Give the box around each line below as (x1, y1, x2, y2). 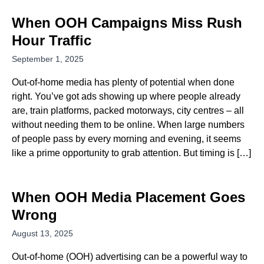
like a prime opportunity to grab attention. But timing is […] (12, 148, 251, 158)
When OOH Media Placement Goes (12, 189, 245, 205)
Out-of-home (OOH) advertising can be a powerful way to (12, 252, 247, 262)
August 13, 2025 (12, 229, 73, 238)
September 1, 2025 (12, 54, 84, 64)
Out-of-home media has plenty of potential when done (12, 77, 235, 87)
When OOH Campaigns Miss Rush (12, 15, 242, 31)
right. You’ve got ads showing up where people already (12, 91, 240, 101)
